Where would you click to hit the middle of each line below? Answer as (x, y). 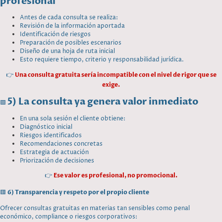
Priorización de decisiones (57, 161)
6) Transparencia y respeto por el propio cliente (78, 192)
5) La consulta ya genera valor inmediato (103, 101)
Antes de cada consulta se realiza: (69, 18)
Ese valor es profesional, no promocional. (115, 176)
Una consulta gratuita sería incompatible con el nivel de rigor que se (115, 75)
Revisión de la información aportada (72, 26)
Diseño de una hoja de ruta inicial (67, 52)
